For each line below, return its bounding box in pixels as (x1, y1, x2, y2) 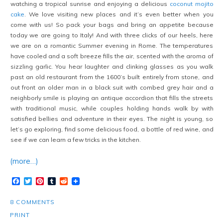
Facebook (20, 176, 55, 186)
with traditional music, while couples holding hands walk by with (10, 105, 214, 112)
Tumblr (56, 176, 80, 186)
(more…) (10, 156, 38, 166)
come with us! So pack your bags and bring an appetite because (10, 21, 214, 29)
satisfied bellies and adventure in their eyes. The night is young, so (10, 115, 214, 123)
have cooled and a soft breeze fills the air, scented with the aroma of (10, 52, 214, 60)
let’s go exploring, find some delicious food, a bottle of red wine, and (10, 125, 214, 133)
